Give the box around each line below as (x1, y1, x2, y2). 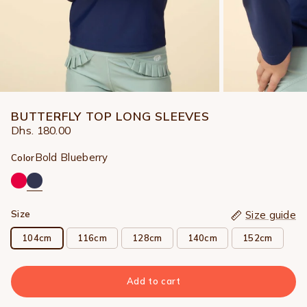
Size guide (245, 208, 296, 221)
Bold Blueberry (34, 151, 108, 164)
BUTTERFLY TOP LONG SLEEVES (11, 108, 210, 123)
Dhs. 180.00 (11, 123, 71, 138)
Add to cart (126, 275, 181, 287)
